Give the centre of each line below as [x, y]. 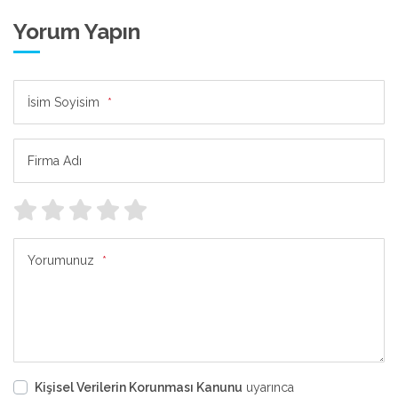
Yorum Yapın [77, 31]
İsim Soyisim [65, 102]
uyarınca [268, 387]
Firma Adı [55, 160]
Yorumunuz [63, 260]
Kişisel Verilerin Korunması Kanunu [139, 387]
